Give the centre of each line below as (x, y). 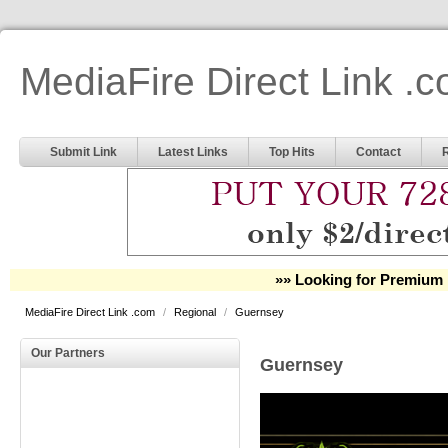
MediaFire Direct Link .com (91, 312)
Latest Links (193, 152)
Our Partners (68, 353)
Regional (196, 312)
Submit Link (83, 152)
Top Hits (292, 152)
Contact (378, 152)
